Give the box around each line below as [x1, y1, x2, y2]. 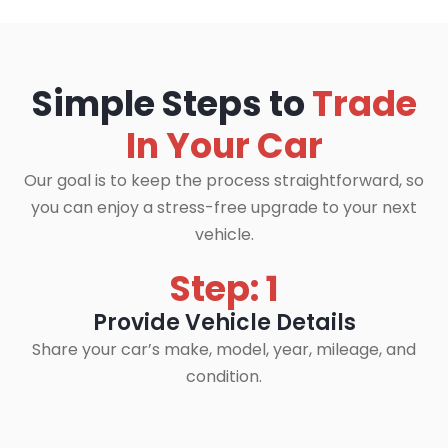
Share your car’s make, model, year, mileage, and [32, 338, 416, 361]
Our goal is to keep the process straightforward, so [24, 169, 424, 192]
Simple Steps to [31, 79, 305, 128]
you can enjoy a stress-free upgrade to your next [31, 196, 417, 219]
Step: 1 [169, 264, 279, 313]
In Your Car [125, 121, 323, 170]
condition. [186, 365, 262, 388]
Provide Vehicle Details [92, 307, 356, 338]
